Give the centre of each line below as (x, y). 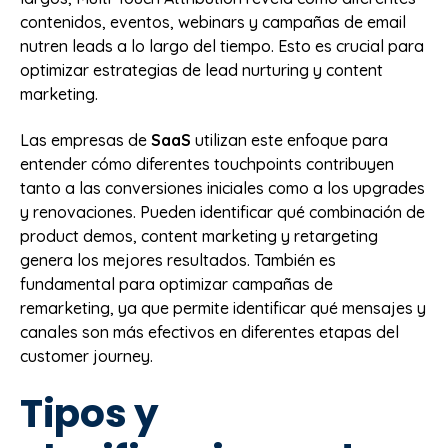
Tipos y (89, 413)
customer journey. (86, 356)
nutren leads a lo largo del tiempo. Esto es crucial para (222, 45)
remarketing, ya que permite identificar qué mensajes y (223, 308)
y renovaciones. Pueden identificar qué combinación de (222, 212)
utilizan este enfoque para (289, 140)
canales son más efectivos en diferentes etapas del (209, 332)
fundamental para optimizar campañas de (176, 284)
